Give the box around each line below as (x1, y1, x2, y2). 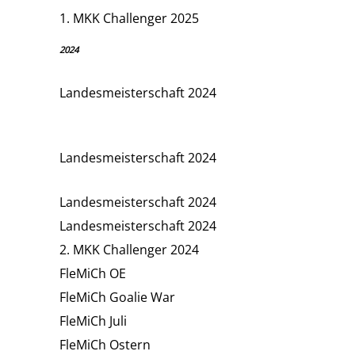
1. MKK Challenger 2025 (59, 9, 199, 27)
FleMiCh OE (59, 264, 126, 282)
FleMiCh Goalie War (59, 288, 175, 306)
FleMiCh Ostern (59, 335, 151, 353)
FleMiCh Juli (59, 311, 127, 330)
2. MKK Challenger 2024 (59, 240, 199, 258)
